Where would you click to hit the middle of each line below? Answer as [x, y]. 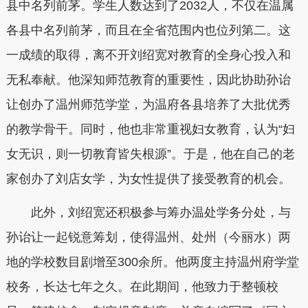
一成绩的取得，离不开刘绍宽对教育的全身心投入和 [148, 55]
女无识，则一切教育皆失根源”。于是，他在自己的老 [150, 154]
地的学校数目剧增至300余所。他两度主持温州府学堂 [152, 262]
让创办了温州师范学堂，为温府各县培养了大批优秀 [148, 104]
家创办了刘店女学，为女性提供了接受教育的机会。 [148, 178]
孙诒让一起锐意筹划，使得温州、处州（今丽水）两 [148, 238]
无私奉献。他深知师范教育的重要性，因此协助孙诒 [148, 79]
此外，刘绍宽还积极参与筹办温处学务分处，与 [161, 213]
